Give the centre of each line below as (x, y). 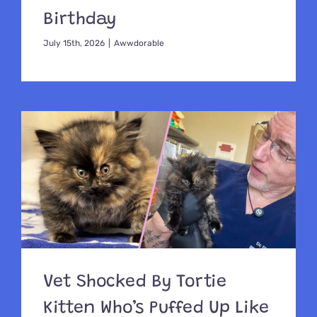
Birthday (80, 20)
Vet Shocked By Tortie (135, 283)
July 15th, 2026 (74, 43)
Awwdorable (139, 43)
